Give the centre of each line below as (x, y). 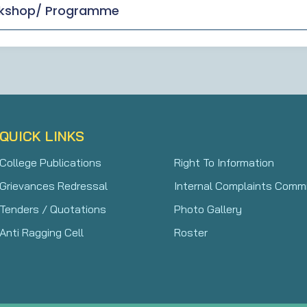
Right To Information (224, 162)
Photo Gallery (208, 209)
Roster (191, 232)
